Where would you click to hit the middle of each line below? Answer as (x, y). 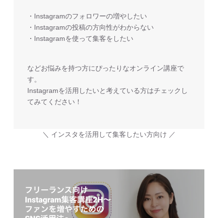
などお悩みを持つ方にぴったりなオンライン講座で (106, 68)
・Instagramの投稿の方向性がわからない (91, 27)
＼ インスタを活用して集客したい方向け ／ (109, 135)
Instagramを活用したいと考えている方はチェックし (108, 91)
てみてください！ (55, 102)
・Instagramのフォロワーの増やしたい (87, 16)
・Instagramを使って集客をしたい (81, 39)
